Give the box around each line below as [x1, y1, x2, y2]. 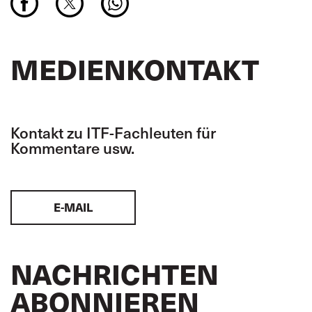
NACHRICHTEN [10, 253, 219, 293]
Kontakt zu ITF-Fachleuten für [10, 122, 216, 143]
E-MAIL [54, 199, 93, 215]
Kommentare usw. [10, 137, 134, 158]
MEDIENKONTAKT [10, 49, 259, 88]
